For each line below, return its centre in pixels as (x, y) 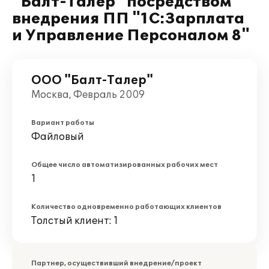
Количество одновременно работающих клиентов (126, 207)
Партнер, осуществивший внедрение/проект (116, 263)
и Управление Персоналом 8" (131, 36)
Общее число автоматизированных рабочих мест (125, 165)
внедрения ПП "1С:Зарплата (128, 19)
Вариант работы (63, 123)
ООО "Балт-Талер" (92, 80)
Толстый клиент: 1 (75, 221)
